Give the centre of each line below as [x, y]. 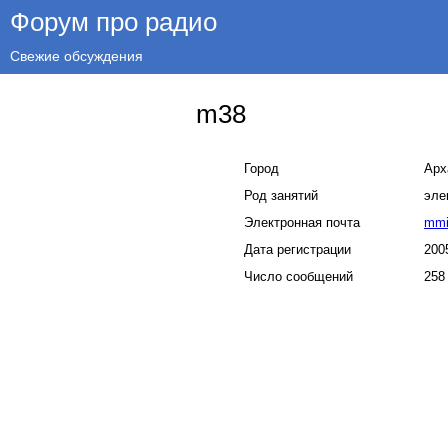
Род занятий [281, 195]
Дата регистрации [297, 249]
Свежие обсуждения [76, 56]
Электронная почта [302, 222]
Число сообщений [298, 276]
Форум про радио [113, 21]
